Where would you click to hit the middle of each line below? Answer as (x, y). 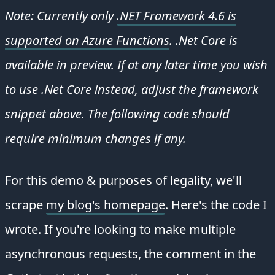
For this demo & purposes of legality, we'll (123, 180)
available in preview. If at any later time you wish (136, 64)
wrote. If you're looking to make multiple (120, 229)
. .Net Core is (203, 40)
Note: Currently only (61, 15)
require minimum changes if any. (95, 138)
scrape (25, 204)
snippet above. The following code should (117, 114)
